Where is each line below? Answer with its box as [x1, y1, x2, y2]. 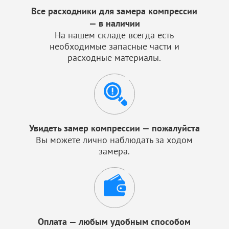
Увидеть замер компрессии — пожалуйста [29, 122, 200, 134]
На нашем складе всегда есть [55, 29, 174, 41]
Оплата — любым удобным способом [38, 216, 191, 227]
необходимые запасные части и [49, 40, 179, 52]
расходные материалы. [67, 52, 162, 63]
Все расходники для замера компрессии [31, 5, 198, 17]
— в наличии [88, 17, 140, 29]
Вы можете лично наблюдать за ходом [36, 134, 193, 146]
